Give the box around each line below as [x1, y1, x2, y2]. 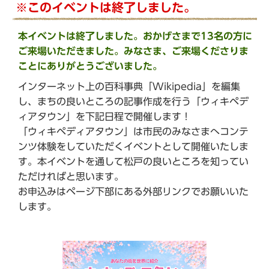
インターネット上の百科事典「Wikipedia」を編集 [18, 82, 240, 92]
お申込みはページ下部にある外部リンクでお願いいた [18, 187, 249, 197]
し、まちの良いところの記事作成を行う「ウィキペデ [18, 97, 249, 107]
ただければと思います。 [18, 172, 124, 182]
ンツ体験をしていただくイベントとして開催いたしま [18, 142, 249, 152]
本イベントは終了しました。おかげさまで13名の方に [18, 31, 252, 41]
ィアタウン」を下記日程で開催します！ [18, 112, 191, 122]
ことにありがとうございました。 [18, 61, 162, 71]
